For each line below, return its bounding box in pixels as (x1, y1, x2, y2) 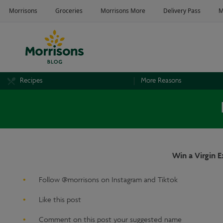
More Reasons (140, 76, 181, 86)
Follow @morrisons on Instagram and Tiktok (39, 175, 178, 186)
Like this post (39, 195, 82, 206)
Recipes (20, 76, 42, 86)
